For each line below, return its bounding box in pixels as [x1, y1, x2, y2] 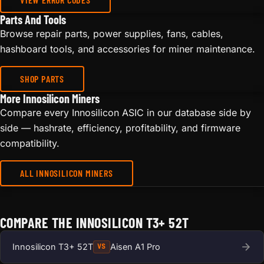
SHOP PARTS [20, 72, 64, 84]
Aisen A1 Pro [110, 241, 160, 252]
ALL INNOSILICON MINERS [20, 167, 113, 179]
